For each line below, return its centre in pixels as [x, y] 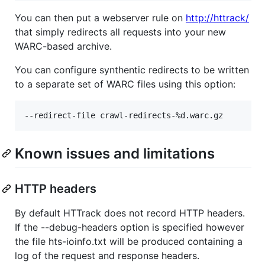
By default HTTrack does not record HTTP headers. [130, 213]
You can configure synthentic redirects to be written [132, 70]
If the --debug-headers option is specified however [130, 227]
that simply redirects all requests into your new [120, 32]
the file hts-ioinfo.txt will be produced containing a [129, 241]
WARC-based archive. [63, 46]
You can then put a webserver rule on [100, 17]
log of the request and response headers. [107, 255]
